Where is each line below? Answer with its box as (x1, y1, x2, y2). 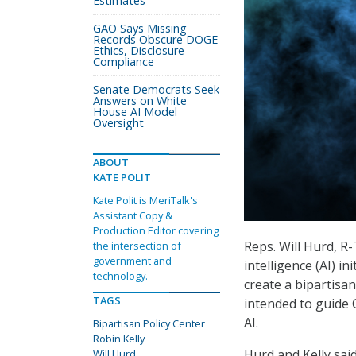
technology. (93, 269, 148, 283)
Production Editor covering (93, 223, 219, 238)
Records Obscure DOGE (93, 32, 218, 47)
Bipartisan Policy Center (93, 316, 205, 331)
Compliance (93, 54, 154, 69)
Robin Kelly (93, 331, 145, 346)
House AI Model (93, 104, 177, 119)
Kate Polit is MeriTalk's (93, 193, 198, 207)
